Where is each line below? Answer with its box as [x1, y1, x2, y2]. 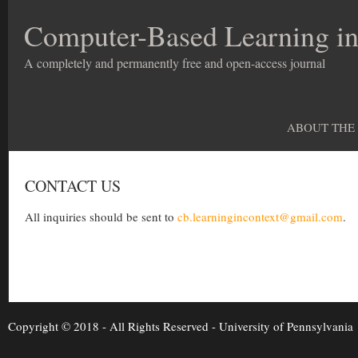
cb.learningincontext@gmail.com [177, 209, 343, 225]
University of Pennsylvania [219, 318, 353, 334]
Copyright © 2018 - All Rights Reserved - [8, 318, 219, 334]
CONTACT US [25, 175, 121, 197]
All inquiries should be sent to [25, 209, 177, 225]
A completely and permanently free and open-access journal [24, 54, 325, 71]
